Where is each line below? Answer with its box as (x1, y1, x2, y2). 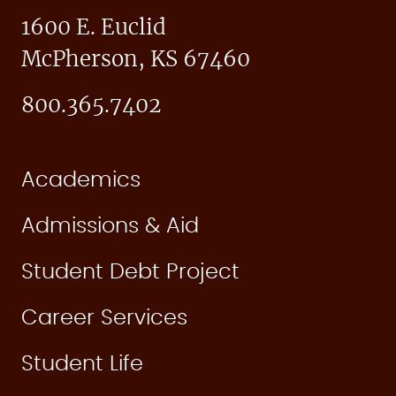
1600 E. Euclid (21, 18, 166, 40)
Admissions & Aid (21, 216, 199, 238)
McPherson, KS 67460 (21, 49, 250, 72)
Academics (21, 170, 141, 192)
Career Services (21, 308, 187, 330)
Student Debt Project (21, 262, 240, 284)
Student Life (21, 354, 143, 376)
